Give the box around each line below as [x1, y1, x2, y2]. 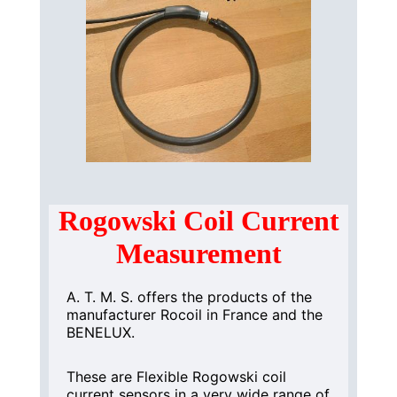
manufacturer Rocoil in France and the [66, 305, 323, 323]
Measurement [115, 237, 282, 269]
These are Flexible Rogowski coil [66, 367, 286, 385]
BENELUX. [66, 323, 135, 341]
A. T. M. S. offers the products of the [66, 287, 312, 306]
